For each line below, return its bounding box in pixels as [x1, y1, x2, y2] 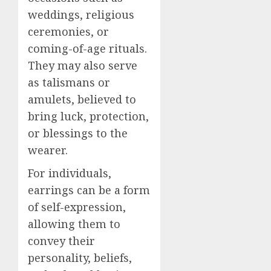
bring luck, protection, [28, 109, 149, 123]
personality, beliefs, [28, 250, 132, 265]
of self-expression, [28, 200, 126, 214]
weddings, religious [28, 7, 134, 22]
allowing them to [28, 217, 120, 231]
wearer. [28, 143, 68, 157]
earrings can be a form [28, 183, 150, 197]
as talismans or [28, 75, 110, 90]
